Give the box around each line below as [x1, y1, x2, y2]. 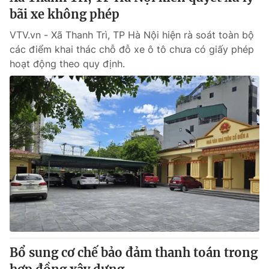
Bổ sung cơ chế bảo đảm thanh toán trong [10, 245, 258, 260]
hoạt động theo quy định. [10, 58, 125, 70]
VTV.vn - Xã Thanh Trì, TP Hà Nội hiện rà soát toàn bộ [10, 29, 254, 41]
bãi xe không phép [10, 7, 119, 22]
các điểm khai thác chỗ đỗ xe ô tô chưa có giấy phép [10, 43, 254, 55]
